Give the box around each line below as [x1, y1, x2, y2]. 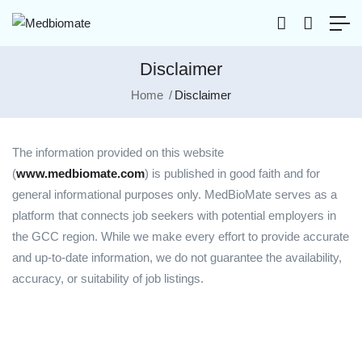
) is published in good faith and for [145, 166, 320, 181]
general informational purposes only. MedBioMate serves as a [12, 187, 337, 202]
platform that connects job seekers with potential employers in [12, 208, 336, 223]
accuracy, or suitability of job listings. [12, 271, 204, 286]
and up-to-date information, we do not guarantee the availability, [12, 250, 342, 265]
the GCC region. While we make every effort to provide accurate [12, 229, 349, 244]
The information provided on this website [12, 145, 224, 160]
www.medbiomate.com [16, 166, 145, 181]
